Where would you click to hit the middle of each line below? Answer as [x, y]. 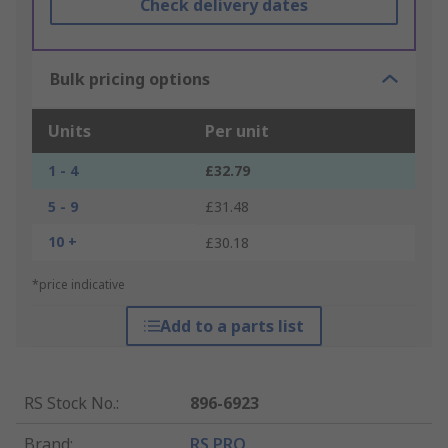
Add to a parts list [231, 326]
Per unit [237, 131]
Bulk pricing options [130, 79]
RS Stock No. [70, 403]
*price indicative [78, 285]
